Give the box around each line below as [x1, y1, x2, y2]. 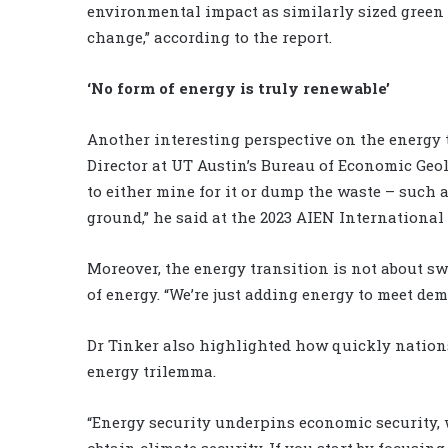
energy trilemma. [87, 360, 216, 381]
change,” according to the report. [87, 26, 332, 47]
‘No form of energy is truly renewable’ [87, 77, 390, 98]
